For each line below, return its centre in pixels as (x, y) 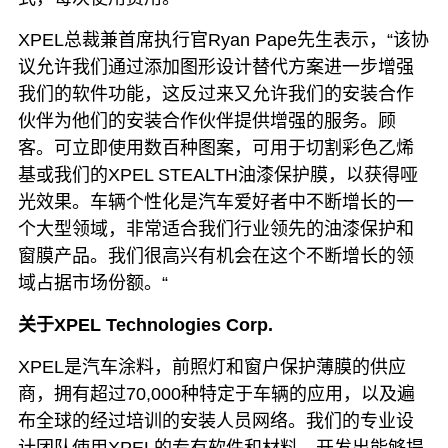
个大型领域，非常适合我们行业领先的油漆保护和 (215, 228)
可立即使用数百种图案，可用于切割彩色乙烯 (233, 147)
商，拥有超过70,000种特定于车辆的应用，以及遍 (216, 393)
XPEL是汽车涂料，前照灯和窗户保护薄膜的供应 (211, 366)
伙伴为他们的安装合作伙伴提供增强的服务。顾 (206, 120)
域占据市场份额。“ (92, 282)
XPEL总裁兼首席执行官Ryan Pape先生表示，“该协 (223, 39)
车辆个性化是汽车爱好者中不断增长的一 (251, 201)
